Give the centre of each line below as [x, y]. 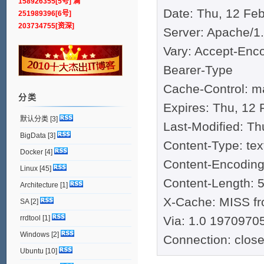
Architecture [39, 185]
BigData [33, 135]
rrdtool [30, 218]
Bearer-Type [198, 70]
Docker [31, 152]
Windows [34, 234]
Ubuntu [32, 251]
